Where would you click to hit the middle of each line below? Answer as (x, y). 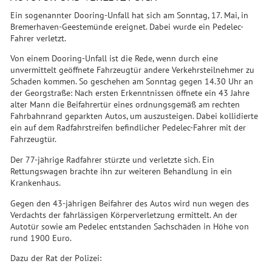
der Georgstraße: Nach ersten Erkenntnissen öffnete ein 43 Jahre (130, 94)
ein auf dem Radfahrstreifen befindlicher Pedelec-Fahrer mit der (128, 128)
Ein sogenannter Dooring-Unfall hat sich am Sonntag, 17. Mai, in (130, 15)
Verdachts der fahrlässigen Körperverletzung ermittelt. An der (124, 215)
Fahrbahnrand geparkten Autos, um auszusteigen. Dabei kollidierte (134, 117)
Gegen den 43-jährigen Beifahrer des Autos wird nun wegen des (130, 204)
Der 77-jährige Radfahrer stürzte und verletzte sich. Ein (113, 160)
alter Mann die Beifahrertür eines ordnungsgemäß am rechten (125, 105)
